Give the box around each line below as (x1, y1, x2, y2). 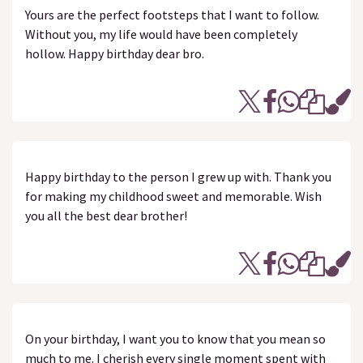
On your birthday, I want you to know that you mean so (25, 331, 326, 347)
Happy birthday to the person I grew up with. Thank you (25, 169, 331, 185)
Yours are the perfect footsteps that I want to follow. (25, 6, 319, 23)
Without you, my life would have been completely (25, 26, 297, 42)
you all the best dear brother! (25, 207, 187, 224)
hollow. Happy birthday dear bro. (25, 45, 204, 62)
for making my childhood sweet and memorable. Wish (25, 188, 322, 204)
